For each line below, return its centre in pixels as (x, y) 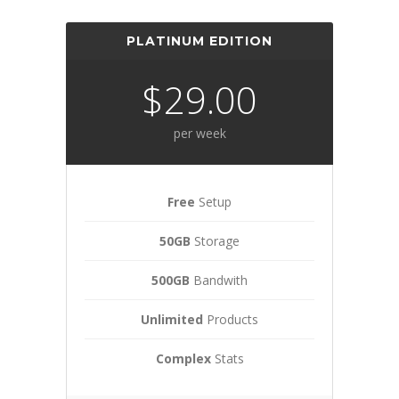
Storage (215, 241)
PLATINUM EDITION (199, 41)
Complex (183, 358)
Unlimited (172, 319)
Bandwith (219, 280)
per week (199, 133)
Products (231, 319)
